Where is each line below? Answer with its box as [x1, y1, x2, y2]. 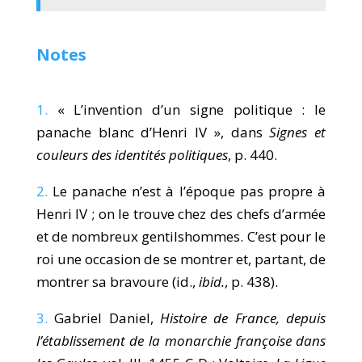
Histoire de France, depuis [160, 309, 326, 328]
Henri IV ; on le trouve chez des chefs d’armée [36, 204, 326, 224]
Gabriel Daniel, [47, 309, 160, 328]
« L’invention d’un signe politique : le [47, 100, 326, 120]
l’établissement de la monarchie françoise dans [36, 331, 326, 351]
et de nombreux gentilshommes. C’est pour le [36, 227, 326, 246]
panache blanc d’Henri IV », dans [36, 123, 270, 142]
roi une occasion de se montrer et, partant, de [36, 250, 326, 269]
